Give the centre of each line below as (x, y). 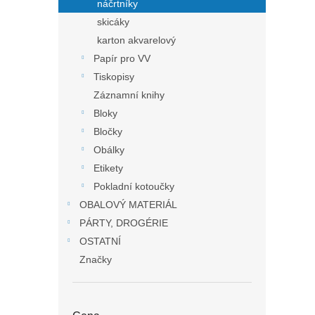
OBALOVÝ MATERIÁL (128, 205)
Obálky (109, 150)
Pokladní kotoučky (134, 187)
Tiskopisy (114, 77)
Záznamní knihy (129, 95)
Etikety (108, 168)
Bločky (108, 132)
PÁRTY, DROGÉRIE (124, 223)
